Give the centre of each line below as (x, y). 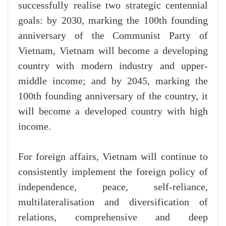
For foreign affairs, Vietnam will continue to (113, 157)
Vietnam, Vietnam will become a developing (113, 51)
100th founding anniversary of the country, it (113, 96)
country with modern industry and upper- (113, 66)
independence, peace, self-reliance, (113, 187)
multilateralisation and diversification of (113, 202)
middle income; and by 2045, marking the (113, 81)
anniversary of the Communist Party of (113, 36)
